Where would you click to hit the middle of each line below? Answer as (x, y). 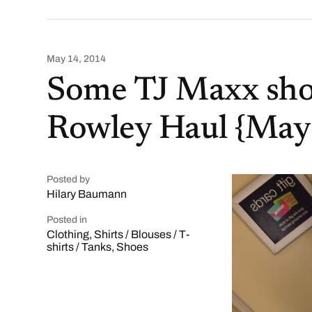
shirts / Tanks (79, 247)
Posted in (67, 220)
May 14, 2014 (77, 59)
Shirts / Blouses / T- (142, 234)
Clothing (68, 234)
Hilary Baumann (87, 194)
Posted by (69, 179)
